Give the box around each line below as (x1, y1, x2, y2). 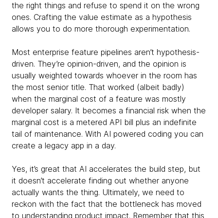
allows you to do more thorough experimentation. (12, 24, 190, 34)
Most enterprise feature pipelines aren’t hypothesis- (12, 47, 200, 57)
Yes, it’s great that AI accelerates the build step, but (12, 164, 200, 174)
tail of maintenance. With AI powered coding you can (12, 129, 203, 139)
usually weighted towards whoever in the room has (12, 71, 197, 80)
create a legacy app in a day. (12, 141, 116, 150)
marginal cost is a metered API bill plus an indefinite (12, 117, 197, 127)
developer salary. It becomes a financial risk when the (12, 106, 206, 115)
